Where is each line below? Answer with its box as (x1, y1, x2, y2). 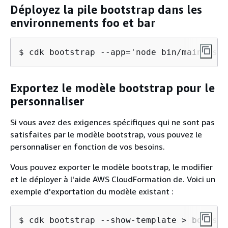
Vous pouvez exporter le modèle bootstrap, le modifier (10, 162, 213, 172)
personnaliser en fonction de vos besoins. (10, 141, 165, 152)
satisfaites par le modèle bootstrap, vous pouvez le (10, 129, 202, 139)
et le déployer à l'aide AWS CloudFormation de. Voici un (10, 174, 215, 184)
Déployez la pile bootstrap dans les (10, 3, 202, 16)
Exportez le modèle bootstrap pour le (10, 81, 215, 95)
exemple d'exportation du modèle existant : (10, 186, 174, 196)
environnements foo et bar (10, 16, 156, 30)
